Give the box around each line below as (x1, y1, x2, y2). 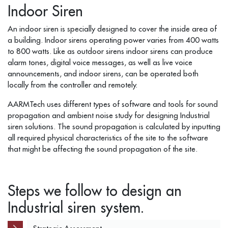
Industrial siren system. (8, 197, 144, 217)
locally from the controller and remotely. (8, 79, 137, 90)
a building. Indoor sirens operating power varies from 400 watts (8, 35, 219, 45)
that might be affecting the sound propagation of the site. (8, 144, 197, 154)
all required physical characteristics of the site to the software (8, 132, 208, 142)
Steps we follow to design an (8, 181, 182, 200)
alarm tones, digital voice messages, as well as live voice (8, 57, 192, 67)
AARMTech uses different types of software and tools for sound (8, 99, 218, 109)
